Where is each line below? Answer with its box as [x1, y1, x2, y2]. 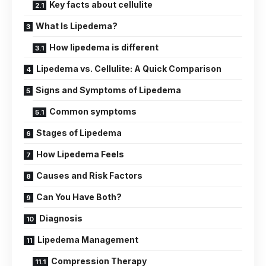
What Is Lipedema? [36, 20, 118, 31]
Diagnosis [39, 213, 83, 223]
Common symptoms [49, 106, 137, 116]
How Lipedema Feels [36, 148, 124, 159]
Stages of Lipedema [36, 127, 122, 138]
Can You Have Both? [36, 191, 122, 202]
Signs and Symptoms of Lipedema [36, 84, 181, 95]
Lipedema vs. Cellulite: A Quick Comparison [36, 63, 221, 74]
